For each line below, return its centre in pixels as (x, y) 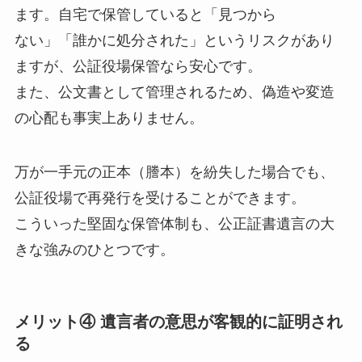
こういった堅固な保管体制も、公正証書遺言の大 (174, 224)
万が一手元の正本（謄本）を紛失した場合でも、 (174, 173)
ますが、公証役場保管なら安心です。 (138, 66)
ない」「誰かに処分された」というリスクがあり (174, 40)
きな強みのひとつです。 (94, 250)
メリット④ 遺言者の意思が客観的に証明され (178, 321)
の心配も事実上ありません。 (109, 118)
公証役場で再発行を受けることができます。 (160, 198)
